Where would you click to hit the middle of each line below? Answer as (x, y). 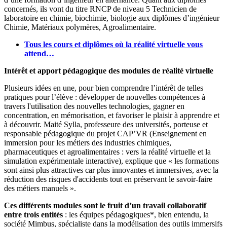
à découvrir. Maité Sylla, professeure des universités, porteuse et (106, 125)
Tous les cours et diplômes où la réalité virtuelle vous (113, 45)
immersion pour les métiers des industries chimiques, (88, 143)
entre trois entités (33, 215)
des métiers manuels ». (41, 188)
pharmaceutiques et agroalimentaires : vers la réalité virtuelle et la (107, 152)
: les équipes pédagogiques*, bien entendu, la (136, 215)
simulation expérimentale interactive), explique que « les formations (111, 161)
